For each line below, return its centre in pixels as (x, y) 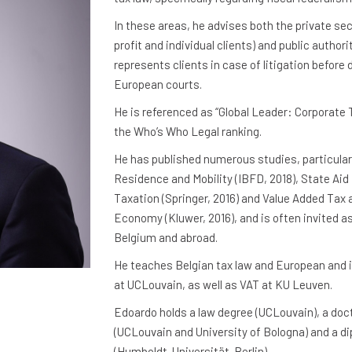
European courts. (158, 84)
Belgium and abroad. (165, 237)
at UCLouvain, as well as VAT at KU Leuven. (223, 284)
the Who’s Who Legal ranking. (187, 131)
